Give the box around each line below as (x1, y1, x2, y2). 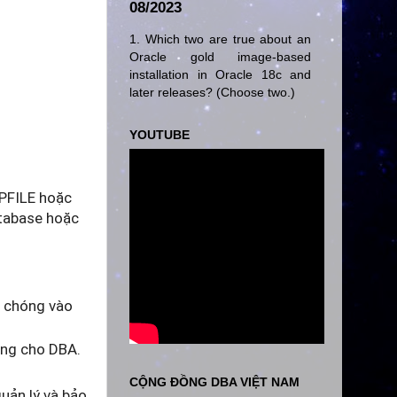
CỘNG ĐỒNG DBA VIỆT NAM (129, 374, 300, 389)
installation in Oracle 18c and (129, 67, 311, 82)
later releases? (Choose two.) (129, 85, 295, 100)
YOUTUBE (129, 128, 190, 143)
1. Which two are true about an (129, 32, 311, 47)
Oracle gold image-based (129, 50, 311, 65)
